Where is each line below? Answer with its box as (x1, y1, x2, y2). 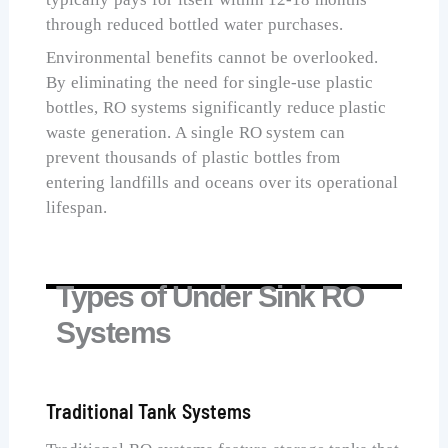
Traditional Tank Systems (46, 398, 251, 423)
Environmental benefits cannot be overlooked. (46, 48, 378, 68)
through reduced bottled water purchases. (46, 14, 343, 34)
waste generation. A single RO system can (46, 123, 346, 143)
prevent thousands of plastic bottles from (46, 148, 341, 168)
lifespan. (46, 198, 108, 218)
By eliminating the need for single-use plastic (46, 73, 374, 93)
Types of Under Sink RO (56, 279, 364, 313)
